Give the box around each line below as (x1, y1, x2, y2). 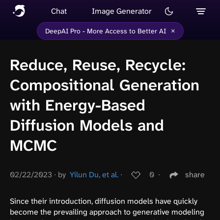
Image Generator (92, 5, 152, 16)
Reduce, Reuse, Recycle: (10, 55, 186, 76)
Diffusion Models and (10, 115, 164, 136)
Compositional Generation (10, 75, 199, 96)
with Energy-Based (10, 95, 145, 116)
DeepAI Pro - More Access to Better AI (45, 27, 166, 35)
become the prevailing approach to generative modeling (10, 206, 204, 217)
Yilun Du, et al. (70, 169, 118, 180)
